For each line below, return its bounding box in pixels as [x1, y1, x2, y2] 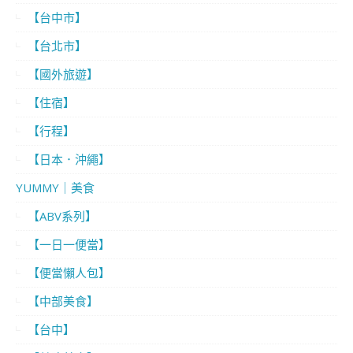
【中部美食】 [28, 293, 98, 310]
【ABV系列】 [28, 208, 97, 225]
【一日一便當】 [28, 236, 110, 253]
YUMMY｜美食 [16, 180, 95, 196]
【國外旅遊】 [28, 66, 98, 83]
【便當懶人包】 [28, 265, 110, 281]
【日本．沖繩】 [28, 151, 110, 168]
